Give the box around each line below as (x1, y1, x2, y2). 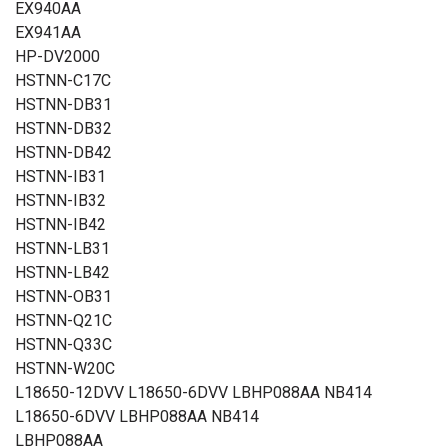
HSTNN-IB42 (15, 215, 106, 234)
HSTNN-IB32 (15, 191, 106, 210)
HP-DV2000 (15, 47, 100, 66)
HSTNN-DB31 (15, 95, 112, 114)
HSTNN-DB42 (15, 143, 112, 162)
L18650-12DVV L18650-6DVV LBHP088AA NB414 (15, 383, 372, 402)
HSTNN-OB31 (15, 287, 112, 306)
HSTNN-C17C (15, 71, 111, 90)
